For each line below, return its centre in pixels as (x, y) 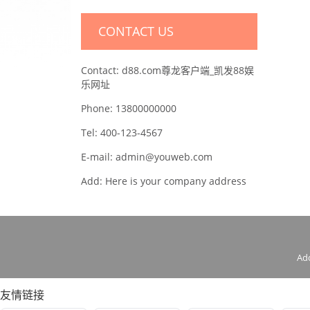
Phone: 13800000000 (129, 108)
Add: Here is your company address (164, 181)
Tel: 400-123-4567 (122, 133)
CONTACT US (136, 31)
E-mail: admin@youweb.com (147, 157)
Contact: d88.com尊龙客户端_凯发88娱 (167, 70)
